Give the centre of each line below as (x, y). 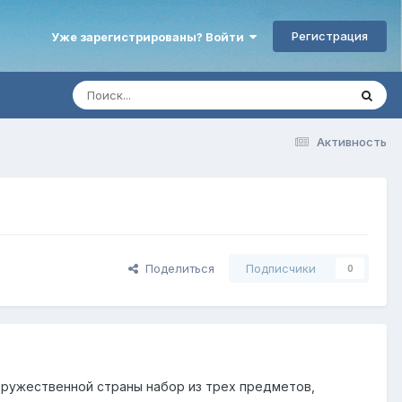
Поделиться (176, 269)
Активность (352, 141)
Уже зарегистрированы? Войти (150, 36)
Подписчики (281, 269)
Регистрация (330, 35)
